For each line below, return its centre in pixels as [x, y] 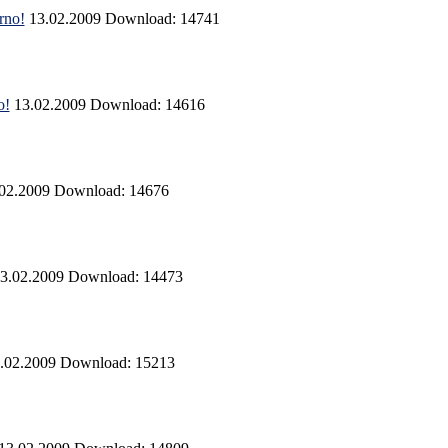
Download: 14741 [162, 19]
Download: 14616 [147, 105]
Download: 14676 [111, 191]
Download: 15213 [117, 363]
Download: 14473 [125, 277]
